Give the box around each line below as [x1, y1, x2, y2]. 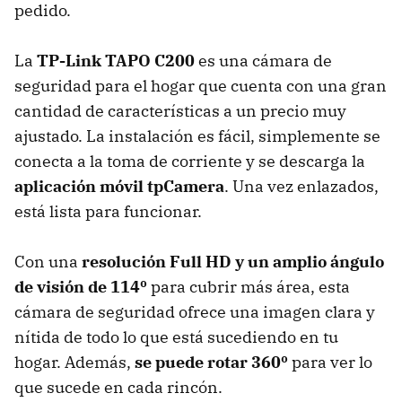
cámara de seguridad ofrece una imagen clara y [14, 301, 375, 322]
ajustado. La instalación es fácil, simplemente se [14, 125, 380, 146]
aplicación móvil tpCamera [14, 175, 224, 197]
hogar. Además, [14, 351, 135, 372]
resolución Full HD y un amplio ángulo [82, 250, 384, 272]
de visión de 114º [14, 275, 147, 297]
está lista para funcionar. [14, 200, 202, 222]
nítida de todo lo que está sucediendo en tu [14, 326, 338, 347]
